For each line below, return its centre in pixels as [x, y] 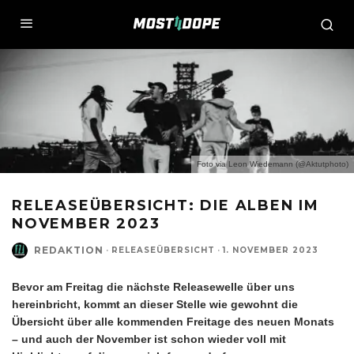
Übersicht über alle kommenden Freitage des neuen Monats [173, 321]
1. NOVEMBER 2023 [271, 250]
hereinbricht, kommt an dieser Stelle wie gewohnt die [155, 304]
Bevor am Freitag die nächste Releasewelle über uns [153, 286]
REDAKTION [69, 250]
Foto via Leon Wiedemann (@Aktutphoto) [273, 164]
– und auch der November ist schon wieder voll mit [149, 339]
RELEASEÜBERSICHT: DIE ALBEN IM [166, 205]
